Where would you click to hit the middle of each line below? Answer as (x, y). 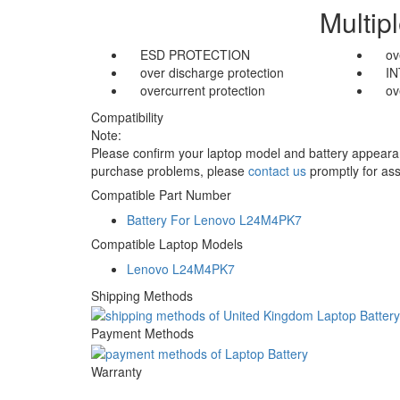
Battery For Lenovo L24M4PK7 (214, 220)
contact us (277, 171)
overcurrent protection (203, 90)
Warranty (117, 371)
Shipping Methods (142, 296)
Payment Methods (142, 333)
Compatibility (127, 117)
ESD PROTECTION (195, 54)
